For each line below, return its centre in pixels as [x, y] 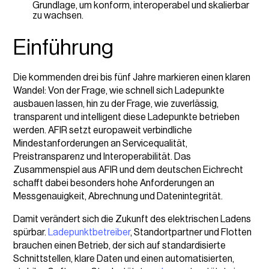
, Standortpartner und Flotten [191, 232]
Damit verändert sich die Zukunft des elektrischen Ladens [132, 219]
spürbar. [31, 232]
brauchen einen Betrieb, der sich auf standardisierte [120, 245]
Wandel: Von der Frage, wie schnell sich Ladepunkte [119, 90]
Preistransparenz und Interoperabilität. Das [102, 156]
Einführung [64, 48]
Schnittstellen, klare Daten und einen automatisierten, [124, 258]
